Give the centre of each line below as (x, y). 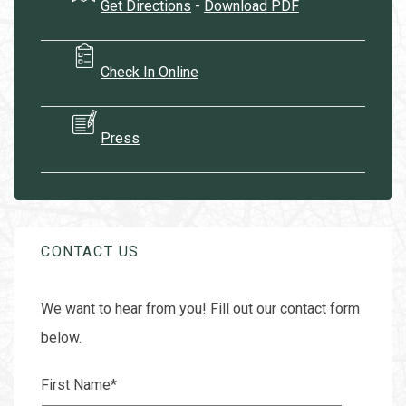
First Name (76, 385)
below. (61, 338)
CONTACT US (90, 251)
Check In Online (150, 72)
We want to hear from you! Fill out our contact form (200, 309)
